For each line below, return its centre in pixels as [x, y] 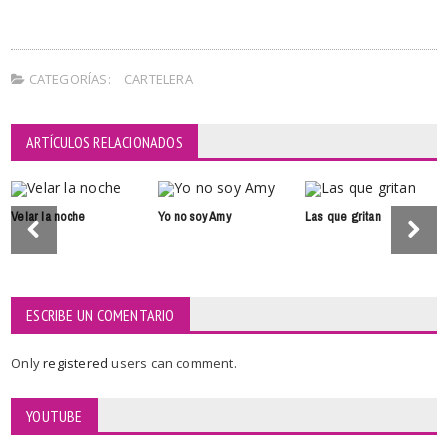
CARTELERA [158, 78]
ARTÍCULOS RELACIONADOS [104, 141]
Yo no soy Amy [194, 216]
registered [77, 362]
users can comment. [174, 362]
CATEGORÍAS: [68, 78]
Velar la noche [48, 216]
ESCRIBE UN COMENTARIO [100, 314]
